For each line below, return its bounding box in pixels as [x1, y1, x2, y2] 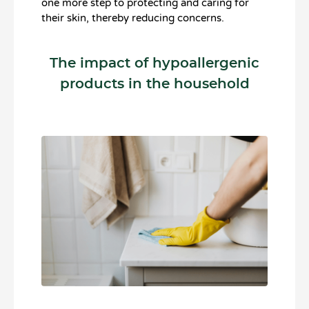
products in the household [59, 77, 250, 91]
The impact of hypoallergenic [50, 56, 259, 70]
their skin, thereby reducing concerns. [41, 11, 224, 24]
